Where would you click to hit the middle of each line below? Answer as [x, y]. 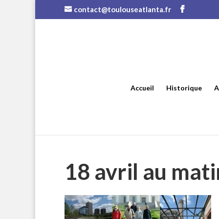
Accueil [142, 88]
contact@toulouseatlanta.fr [122, 10]
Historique [184, 88]
